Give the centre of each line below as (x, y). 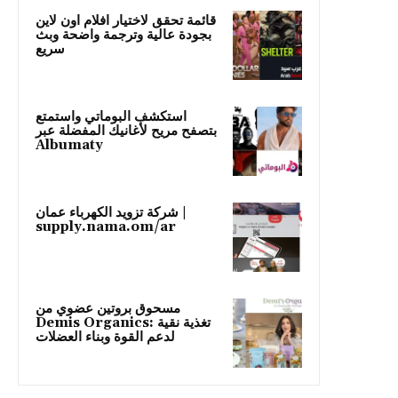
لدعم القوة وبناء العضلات (105, 337)
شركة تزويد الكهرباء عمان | (107, 212)
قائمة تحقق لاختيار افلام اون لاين (126, 20)
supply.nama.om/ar (106, 227)
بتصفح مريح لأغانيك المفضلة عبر (126, 131)
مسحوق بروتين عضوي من (108, 308)
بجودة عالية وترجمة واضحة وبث (123, 35)
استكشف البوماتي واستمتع (111, 116)
